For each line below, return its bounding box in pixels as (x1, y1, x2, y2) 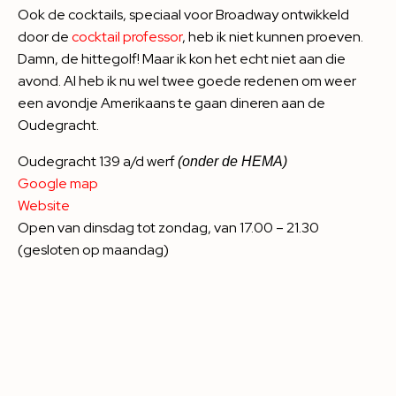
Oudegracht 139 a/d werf (18, 151, 178, 171)
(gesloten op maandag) (18, 240, 169, 259)
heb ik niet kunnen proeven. (186, 27, 363, 46)
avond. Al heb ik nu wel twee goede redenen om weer (18, 71, 356, 90)
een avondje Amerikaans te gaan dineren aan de (18, 93, 325, 112)
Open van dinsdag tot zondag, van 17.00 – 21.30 (18, 217, 319, 237)
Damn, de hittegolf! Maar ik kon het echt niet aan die (18, 49, 346, 68)
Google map (18, 173, 98, 193)
